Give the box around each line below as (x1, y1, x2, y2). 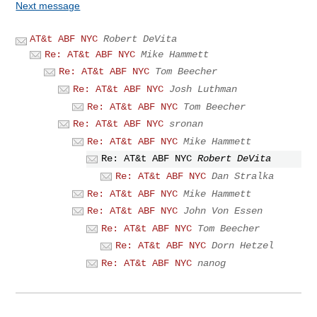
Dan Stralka (212, 170, 275, 182)
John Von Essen (183, 205, 263, 217)
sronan (169, 118, 204, 130)
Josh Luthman (169, 83, 238, 95)
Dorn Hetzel (212, 240, 275, 252)
